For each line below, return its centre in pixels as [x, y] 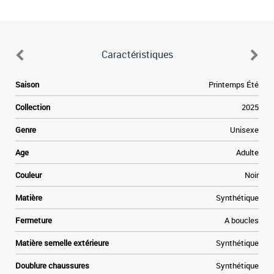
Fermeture [34, 220]
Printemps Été [234, 84]
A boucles [242, 220]
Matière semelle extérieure [62, 243]
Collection [33, 107]
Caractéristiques [137, 54]
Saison [27, 84]
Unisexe [244, 130]
